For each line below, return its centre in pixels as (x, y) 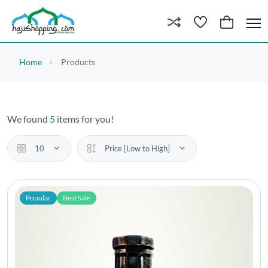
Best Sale (77, 198)
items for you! (84, 119)
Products (77, 62)
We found (28, 119)
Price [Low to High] (138, 149)
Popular (38, 198)
